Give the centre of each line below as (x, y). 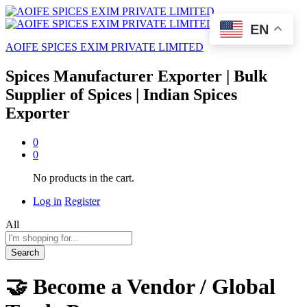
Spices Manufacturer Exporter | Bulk (136, 76)
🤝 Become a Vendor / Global (140, 287)
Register (82, 201)
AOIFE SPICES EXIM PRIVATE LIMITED (105, 47)
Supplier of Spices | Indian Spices (121, 94)
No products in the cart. (84, 177)
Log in (47, 201)
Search (25, 252)
